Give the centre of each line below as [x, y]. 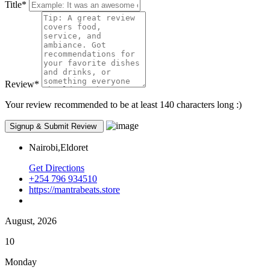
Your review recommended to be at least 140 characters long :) [123, 105]
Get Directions [57, 168]
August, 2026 [31, 221]
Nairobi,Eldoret [58, 148]
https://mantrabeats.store [74, 190]
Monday [21, 262]
